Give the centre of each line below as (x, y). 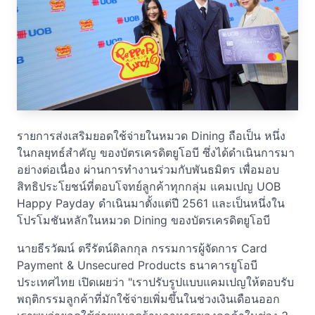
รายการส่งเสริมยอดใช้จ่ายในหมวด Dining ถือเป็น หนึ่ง (151, 136)
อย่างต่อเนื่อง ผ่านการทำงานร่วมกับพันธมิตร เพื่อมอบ (148, 170)
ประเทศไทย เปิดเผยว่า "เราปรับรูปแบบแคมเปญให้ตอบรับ (155, 282)
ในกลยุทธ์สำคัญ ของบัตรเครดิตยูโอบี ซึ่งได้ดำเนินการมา (156, 153)
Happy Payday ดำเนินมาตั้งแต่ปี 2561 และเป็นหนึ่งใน (151, 204)
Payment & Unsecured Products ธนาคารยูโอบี (137, 265)
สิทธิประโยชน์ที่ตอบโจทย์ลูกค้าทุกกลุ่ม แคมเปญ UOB (149, 187)
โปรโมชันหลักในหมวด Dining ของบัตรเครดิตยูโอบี (143, 220)
